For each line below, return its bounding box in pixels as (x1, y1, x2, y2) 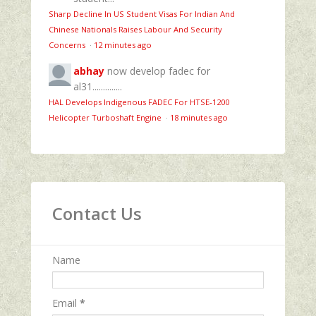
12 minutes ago (94, 39, 152, 50)
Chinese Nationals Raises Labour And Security (49, 23, 222, 35)
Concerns (49, 39, 87, 50)
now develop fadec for (107, 63, 210, 78)
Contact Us (52, 201, 142, 225)
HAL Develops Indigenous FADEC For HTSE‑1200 (49, 96, 229, 107)
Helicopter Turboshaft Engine (49, 111, 164, 123)
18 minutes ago (170, 111, 228, 123)
